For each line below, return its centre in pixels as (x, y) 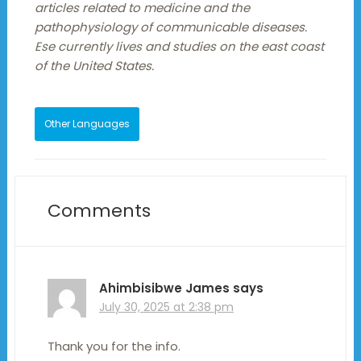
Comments (99, 210)
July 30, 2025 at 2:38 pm (166, 307)
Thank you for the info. (114, 346)
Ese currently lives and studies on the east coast (179, 46)
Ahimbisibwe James (164, 288)
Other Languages (87, 123)
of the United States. (94, 65)
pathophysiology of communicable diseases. (170, 27)
